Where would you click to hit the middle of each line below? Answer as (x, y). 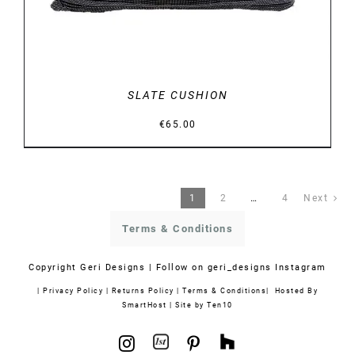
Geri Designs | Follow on (144, 267)
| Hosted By (292, 290)
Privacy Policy (73, 290)
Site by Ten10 (204, 304)
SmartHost (145, 304)
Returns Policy (143, 290)
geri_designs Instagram (267, 267)
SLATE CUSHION (177, 95)
